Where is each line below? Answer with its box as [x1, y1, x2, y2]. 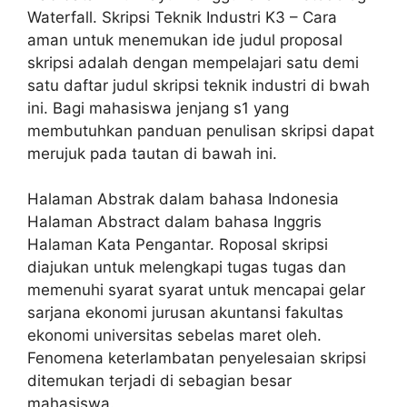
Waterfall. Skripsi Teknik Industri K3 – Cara [27, 7, 337, 26]
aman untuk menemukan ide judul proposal [27, 30, 342, 49]
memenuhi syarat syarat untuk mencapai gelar [27, 281, 365, 300]
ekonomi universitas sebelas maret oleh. [27, 326, 322, 345]
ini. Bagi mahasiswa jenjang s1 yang [27, 98, 289, 117]
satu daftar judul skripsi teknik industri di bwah [27, 75, 370, 94]
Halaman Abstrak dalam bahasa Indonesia [27, 190, 339, 209]
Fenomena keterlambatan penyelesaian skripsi [27, 349, 366, 368]
